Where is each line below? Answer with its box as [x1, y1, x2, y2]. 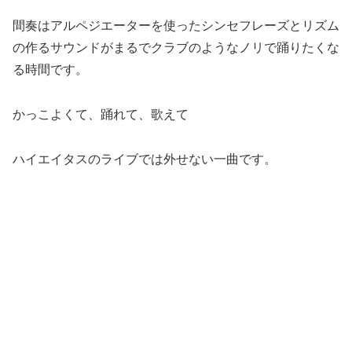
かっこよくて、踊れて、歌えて [13, 108, 189, 122]
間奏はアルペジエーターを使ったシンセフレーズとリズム [13, 19, 339, 33]
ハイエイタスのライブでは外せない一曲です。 [13, 152, 277, 166]
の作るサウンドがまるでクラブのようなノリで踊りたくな [13, 41, 339, 55]
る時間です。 [13, 63, 88, 77]
